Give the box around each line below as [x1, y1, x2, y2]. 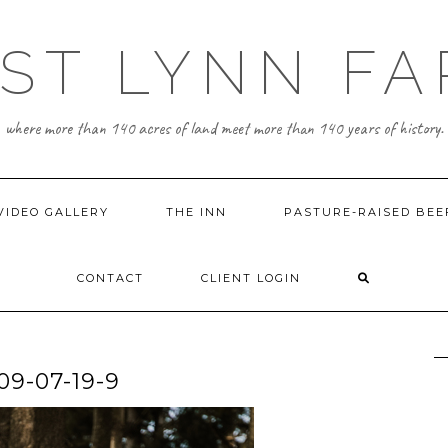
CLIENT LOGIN [201, 271, 301, 285]
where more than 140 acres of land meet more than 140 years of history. [4, 117, 444, 139]
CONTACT [77, 271, 144, 285]
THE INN [165, 205, 227, 219]
